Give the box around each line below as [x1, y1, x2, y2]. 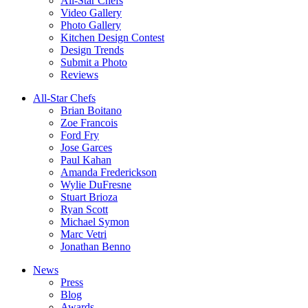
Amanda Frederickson [60, 166, 157, 178]
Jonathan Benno [60, 240, 131, 252]
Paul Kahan [60, 153, 111, 166]
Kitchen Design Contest [60, 31, 164, 43]
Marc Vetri [60, 228, 107, 240]
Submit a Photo [60, 56, 127, 68]
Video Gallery [60, 6, 122, 19]
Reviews [60, 68, 98, 80]
